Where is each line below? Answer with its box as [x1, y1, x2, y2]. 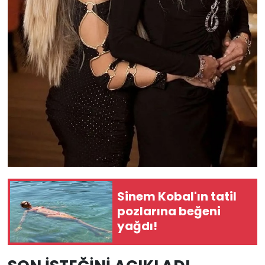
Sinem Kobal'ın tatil [117, 188, 237, 205]
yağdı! [117, 218, 157, 235]
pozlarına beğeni [117, 203, 221, 220]
